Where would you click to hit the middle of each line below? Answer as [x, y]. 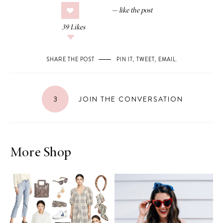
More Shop [41, 153]
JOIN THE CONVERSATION [129, 99]
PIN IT [124, 59]
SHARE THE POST [70, 59]
